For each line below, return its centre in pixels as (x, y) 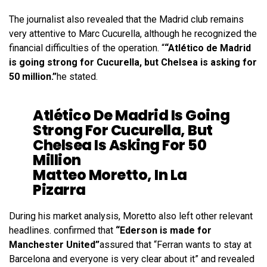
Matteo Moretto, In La (110, 175)
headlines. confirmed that (61, 230)
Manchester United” (54, 244)
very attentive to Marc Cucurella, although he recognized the (133, 33)
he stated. (77, 76)
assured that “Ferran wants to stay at (176, 244)
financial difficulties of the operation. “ (87, 48)
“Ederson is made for (162, 230)
